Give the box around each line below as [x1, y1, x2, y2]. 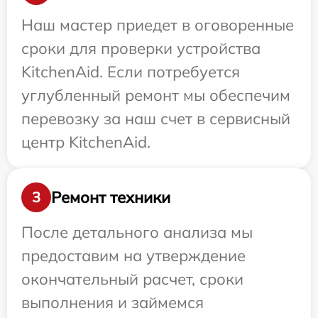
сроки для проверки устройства [21, 38, 261, 58]
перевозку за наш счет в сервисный [21, 109, 290, 128]
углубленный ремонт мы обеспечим [21, 85, 290, 105]
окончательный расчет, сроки [21, 269, 243, 289]
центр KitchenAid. [21, 132, 150, 152]
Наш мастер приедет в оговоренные [21, 15, 294, 35]
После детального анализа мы [21, 222, 253, 242]
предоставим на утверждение [21, 246, 246, 265]
